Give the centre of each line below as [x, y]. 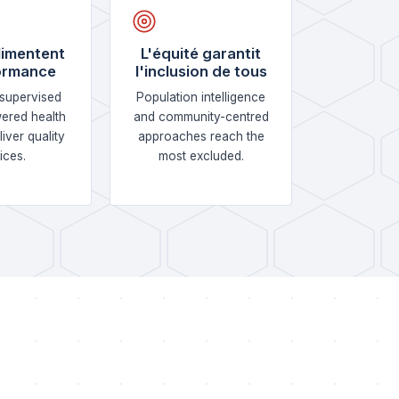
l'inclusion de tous [201, 71]
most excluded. [201, 156]
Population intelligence [201, 97]
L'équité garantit [201, 53]
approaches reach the [201, 136]
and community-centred [201, 117]
